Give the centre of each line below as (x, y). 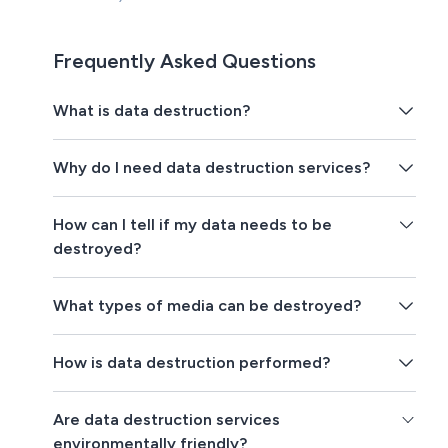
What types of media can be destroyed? (207, 306)
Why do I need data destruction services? (212, 168)
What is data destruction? (152, 111)
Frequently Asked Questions (185, 61)
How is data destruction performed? (192, 363)
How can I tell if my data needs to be (193, 225)
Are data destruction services (167, 420)
